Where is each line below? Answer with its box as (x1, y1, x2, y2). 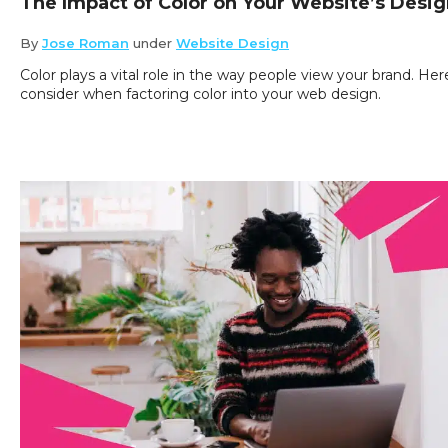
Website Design (176, 34, 289, 51)
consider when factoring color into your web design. (20, 84, 381, 103)
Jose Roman (42, 34, 129, 51)
